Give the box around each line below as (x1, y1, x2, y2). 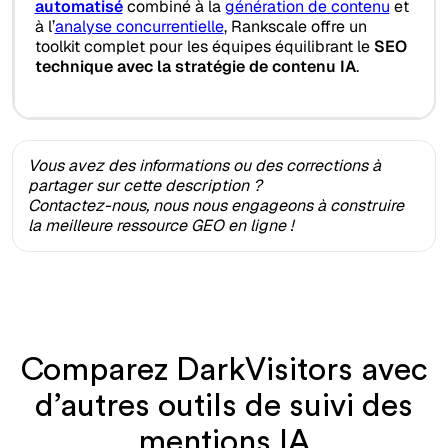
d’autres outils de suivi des (35, 389, 413, 422)
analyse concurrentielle (54, 16, 224, 38)
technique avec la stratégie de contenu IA (34, 56, 356, 78)
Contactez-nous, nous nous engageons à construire (28, 194, 404, 216)
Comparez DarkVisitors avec (20, 353, 428, 386)
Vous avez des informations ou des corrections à (28, 154, 381, 176)
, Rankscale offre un (223, 16, 367, 38)
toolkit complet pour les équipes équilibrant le (34, 36, 374, 58)
